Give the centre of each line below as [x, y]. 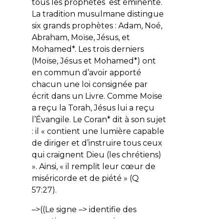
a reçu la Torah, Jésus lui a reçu [93, 108]
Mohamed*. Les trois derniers [88, 49]
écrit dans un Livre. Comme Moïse [97, 96]
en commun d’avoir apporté [86, 72]
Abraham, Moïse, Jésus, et [81, 37]
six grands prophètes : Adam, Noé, [97, 25]
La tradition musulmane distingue [98, 14]
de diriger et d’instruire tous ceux [97, 143]
